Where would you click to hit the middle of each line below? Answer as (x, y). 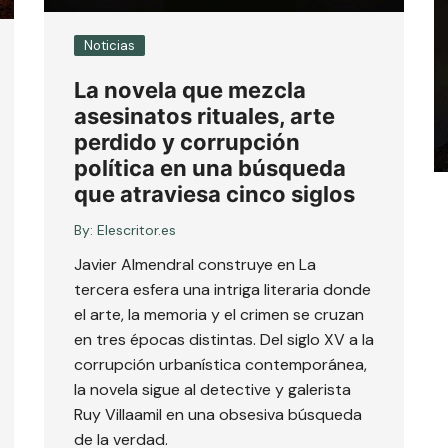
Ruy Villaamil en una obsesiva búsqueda (218, 414)
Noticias (109, 45)
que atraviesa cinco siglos (214, 193)
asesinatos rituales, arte (204, 115)
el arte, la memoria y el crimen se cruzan (219, 314)
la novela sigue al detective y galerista (212, 389)
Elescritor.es (136, 229)
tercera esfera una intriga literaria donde (222, 289)
